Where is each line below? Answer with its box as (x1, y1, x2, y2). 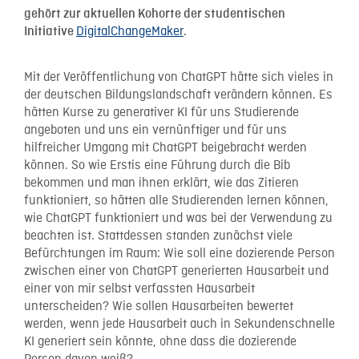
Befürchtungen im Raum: (24, 245, 163, 262)
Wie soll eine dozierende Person (163, 245, 335, 262)
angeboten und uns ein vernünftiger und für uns (24, 122, 287, 139)
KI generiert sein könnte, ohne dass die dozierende (24, 333, 296, 350)
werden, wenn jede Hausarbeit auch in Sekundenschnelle (24, 316, 335, 333)
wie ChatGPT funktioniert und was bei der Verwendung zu (24, 210, 333, 227)
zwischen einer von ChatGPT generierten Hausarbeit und (24, 263, 329, 280)
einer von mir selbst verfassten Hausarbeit (24, 280, 255, 297)
